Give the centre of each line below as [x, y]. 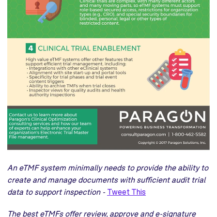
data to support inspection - [57, 192]
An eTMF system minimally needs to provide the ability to [108, 168]
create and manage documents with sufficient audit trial [106, 180]
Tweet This [126, 192]
